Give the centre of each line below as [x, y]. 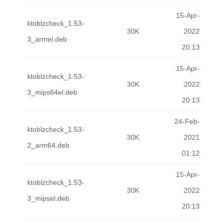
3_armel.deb [47, 39]
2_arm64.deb [48, 145]
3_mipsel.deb [48, 198]
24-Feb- [187, 121]
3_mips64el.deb [52, 92]
